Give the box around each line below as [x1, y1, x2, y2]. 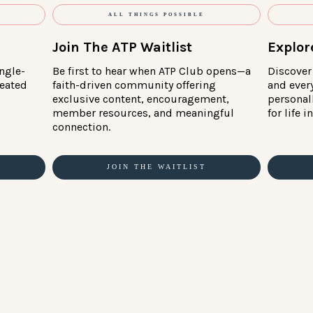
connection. [52, 119, 110, 133]
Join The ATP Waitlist [52, 38, 192, 55]
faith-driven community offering [52, 78, 216, 92]
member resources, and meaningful [52, 105, 234, 119]
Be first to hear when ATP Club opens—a [52, 64, 251, 78]
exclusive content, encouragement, [52, 92, 229, 105]
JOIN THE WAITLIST [107, 162, 206, 170]
